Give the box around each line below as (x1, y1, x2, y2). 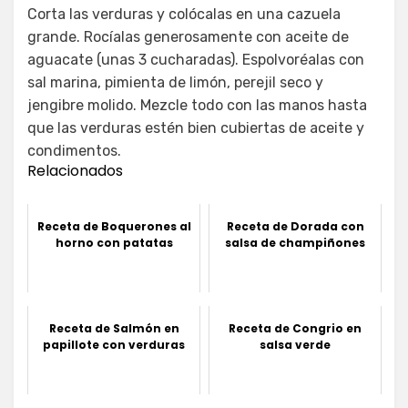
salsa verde (260, 336, 331, 352)
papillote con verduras (43, 336, 185, 352)
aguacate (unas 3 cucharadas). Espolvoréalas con (27, 50, 364, 68)
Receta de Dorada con (226, 218, 364, 234)
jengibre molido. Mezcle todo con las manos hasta (27, 96, 367, 114)
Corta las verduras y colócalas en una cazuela (27, 5, 341, 23)
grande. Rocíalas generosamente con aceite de (27, 27, 349, 46)
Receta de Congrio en (229, 320, 362, 336)
